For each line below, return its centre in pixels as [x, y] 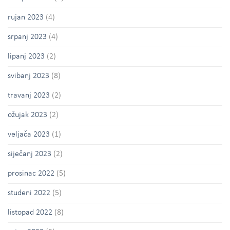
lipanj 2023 [26, 56]
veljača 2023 [29, 134]
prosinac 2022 [31, 173]
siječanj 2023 [30, 154]
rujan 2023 [26, 17]
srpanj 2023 [27, 37]
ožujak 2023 [27, 115]
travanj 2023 [29, 95]
